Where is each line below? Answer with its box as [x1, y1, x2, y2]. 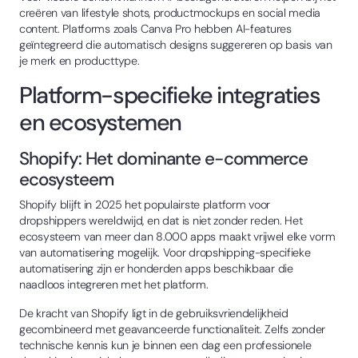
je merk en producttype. [19, 53, 140, 68]
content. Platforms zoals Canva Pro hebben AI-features [19, 21, 292, 36]
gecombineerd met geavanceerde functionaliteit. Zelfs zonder [19, 321, 326, 336]
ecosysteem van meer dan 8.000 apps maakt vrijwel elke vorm [19, 229, 336, 244]
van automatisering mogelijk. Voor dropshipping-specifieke [19, 245, 311, 260]
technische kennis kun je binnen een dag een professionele [19, 337, 312, 352]
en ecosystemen [19, 106, 181, 137]
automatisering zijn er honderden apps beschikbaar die [19, 261, 293, 276]
